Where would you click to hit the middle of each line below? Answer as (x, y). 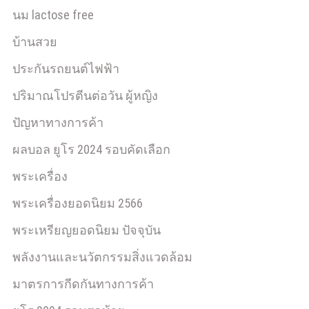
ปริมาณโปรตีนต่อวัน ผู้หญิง (85, 96)
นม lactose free (53, 15)
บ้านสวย (35, 42)
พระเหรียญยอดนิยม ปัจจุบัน (87, 230)
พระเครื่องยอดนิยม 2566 (78, 203)
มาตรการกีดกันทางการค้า (83, 284)
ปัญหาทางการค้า (58, 122)
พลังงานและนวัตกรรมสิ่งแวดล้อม (102, 257)
